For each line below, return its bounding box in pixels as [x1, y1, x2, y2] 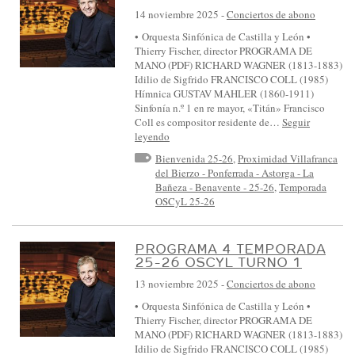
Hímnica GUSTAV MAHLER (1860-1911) [135, 86, 314, 101]
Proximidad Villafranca [238, 151, 338, 166]
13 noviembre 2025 [135, 277, 219, 292]
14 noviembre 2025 [135, 6, 219, 21]
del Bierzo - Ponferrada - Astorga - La [155, 165, 314, 180]
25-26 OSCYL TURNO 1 [135, 254, 302, 271]
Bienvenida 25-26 [155, 151, 233, 166]
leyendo [135, 128, 170, 143]
